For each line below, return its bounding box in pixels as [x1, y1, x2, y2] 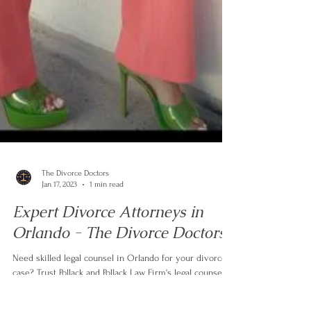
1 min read [90, 208, 124, 217]
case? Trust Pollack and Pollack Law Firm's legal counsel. [12, 295, 226, 305]
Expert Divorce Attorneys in [12, 230, 203, 250]
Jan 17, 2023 [42, 208, 77, 217]
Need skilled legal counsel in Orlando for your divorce [12, 280, 226, 291]
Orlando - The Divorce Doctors [12, 251, 226, 271]
